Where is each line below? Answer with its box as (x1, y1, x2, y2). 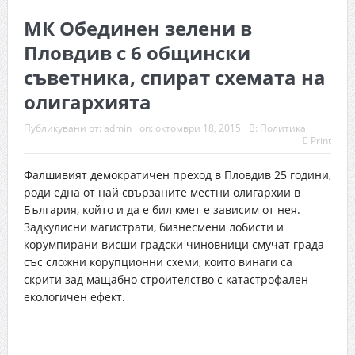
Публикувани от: (23, 120, 104, 135)
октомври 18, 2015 (155, 120, 241, 135)
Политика (259, 120, 306, 135)
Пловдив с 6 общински (23, 39, 250, 66)
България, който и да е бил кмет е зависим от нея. (23, 201, 300, 217)
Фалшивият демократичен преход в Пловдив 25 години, (23, 166, 331, 182)
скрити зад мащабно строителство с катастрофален (23, 271, 308, 287)
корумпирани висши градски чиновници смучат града (23, 236, 324, 252)
